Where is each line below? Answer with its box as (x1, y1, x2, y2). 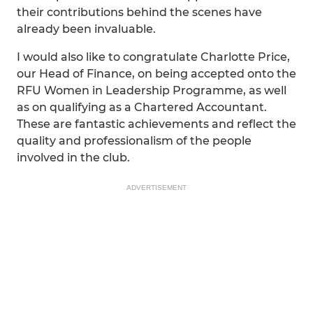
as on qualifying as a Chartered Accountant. (17, 101, 267, 114)
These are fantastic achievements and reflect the (17, 117, 296, 131)
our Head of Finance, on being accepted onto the (17, 67, 296, 80)
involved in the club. (17, 151, 130, 164)
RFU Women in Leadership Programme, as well (17, 84, 286, 97)
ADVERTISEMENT (126, 184, 187, 191)
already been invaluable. (17, 22, 156, 36)
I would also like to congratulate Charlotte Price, (17, 50, 290, 64)
